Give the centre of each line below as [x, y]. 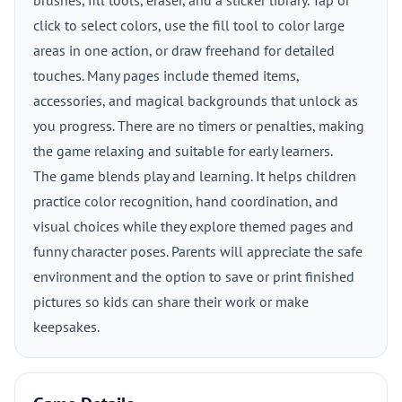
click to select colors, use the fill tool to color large [189, 25]
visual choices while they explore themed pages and [193, 226]
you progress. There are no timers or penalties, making [199, 126]
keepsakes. [66, 327]
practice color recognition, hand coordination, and [186, 201]
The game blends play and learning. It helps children [195, 176]
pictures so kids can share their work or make [171, 301]
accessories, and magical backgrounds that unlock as [196, 100]
